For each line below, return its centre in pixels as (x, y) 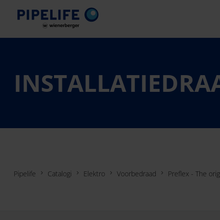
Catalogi (60, 173)
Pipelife (25, 173)
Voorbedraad (137, 173)
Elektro (94, 173)
